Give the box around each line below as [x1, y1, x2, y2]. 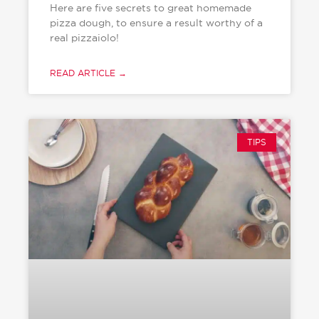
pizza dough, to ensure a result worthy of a [49, 16, 263, 28]
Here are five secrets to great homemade [49, 1, 251, 14]
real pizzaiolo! [49, 31, 119, 43]
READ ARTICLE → [49, 68, 127, 78]
